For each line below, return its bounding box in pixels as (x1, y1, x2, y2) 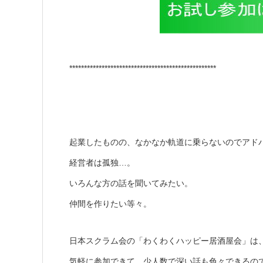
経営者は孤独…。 (69, 157, 135, 167)
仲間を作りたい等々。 (69, 198, 151, 208)
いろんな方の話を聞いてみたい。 (69, 178, 193, 188)
